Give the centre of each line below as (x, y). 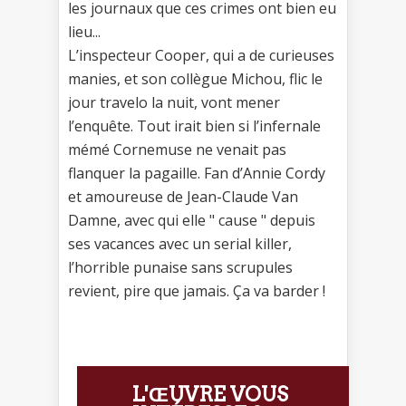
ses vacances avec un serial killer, (180, 243)
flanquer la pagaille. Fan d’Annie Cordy (197, 173)
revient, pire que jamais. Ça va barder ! (197, 290)
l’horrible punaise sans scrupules (180, 267)
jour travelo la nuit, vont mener (174, 102)
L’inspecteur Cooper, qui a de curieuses (201, 55)
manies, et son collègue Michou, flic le (195, 78)
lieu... (84, 31)
